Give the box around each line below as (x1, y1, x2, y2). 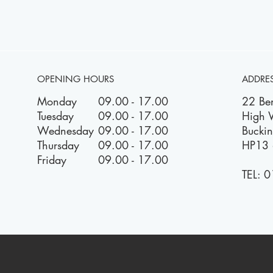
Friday (37, 152, 66, 167)
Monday (37, 94, 77, 108)
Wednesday (37, 123, 94, 138)
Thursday (37, 138, 79, 152)
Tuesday (37, 108, 74, 123)
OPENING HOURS (37, 73, 114, 85)
